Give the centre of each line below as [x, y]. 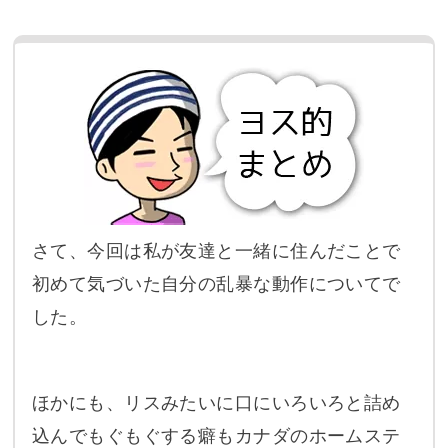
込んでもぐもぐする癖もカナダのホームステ [216, 435]
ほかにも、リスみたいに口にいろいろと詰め [216, 402]
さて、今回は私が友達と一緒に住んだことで [216, 251]
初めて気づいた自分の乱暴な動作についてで [216, 284]
